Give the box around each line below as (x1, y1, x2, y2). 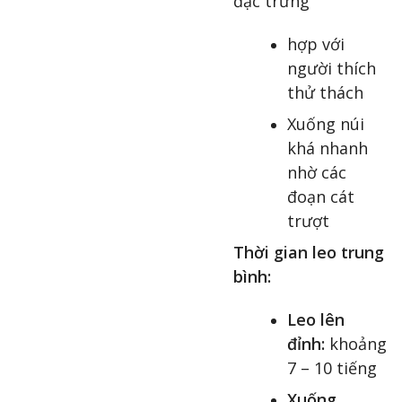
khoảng (325, 332, 387, 354)
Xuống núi (287, 112, 364, 135)
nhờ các (287, 161, 346, 183)
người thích (287, 57, 376, 79)
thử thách (287, 81, 363, 103)
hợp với (287, 32, 345, 55)
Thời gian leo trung (233, 240, 384, 263)
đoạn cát (287, 185, 354, 207)
